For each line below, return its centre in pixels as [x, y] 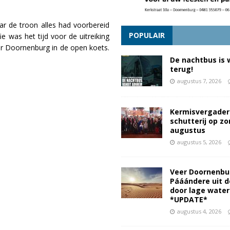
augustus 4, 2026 [199, 212]
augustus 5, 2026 [199, 142]
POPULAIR [147, 35]
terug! [181, 69]
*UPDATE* [188, 200]
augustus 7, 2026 [199, 81]
